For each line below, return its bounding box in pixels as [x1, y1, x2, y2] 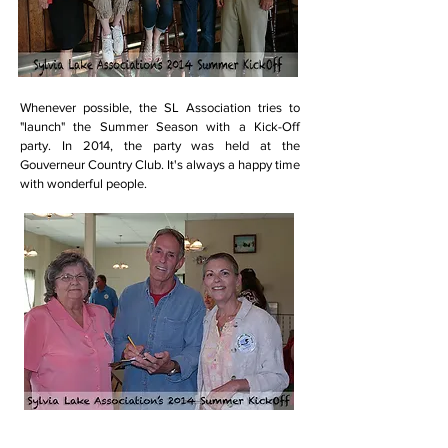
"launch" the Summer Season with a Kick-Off [20, 119, 300, 134]
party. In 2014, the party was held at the [20, 138, 300, 153]
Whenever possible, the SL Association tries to [20, 100, 300, 115]
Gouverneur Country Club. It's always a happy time [20, 157, 300, 172]
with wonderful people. [20, 176, 147, 191]
